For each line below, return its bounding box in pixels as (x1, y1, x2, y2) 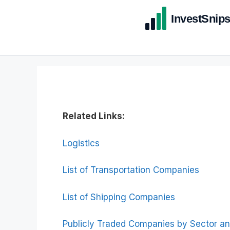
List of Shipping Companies (63, 191, 175, 202)
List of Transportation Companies (63, 165, 199, 175)
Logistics (63, 138, 100, 148)
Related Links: (63, 111, 125, 121)
